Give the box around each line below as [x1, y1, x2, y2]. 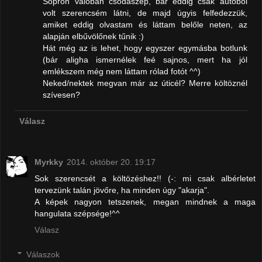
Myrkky [35, 157, 63, 167]
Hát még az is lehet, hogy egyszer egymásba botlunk [43, 43, 247, 53]
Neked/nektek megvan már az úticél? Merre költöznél [43, 78, 247, 88]
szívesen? [43, 90, 81, 100]
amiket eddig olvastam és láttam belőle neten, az [43, 20, 247, 30]
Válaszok [26, 250, 60, 259]
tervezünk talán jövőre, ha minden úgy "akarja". [35, 185, 209, 195]
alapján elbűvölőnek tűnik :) [43, 32, 144, 42]
